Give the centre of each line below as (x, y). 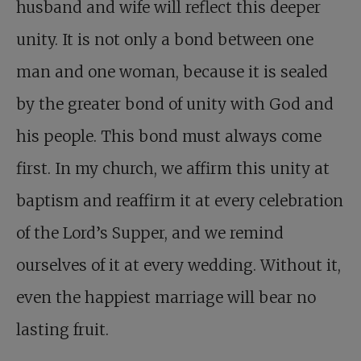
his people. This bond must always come (169, 137)
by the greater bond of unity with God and (175, 104)
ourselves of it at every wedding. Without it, (178, 266)
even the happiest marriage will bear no (166, 298)
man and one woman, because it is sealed (172, 72)
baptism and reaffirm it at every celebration (180, 201)
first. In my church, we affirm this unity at (173, 169)
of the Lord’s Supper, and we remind (150, 233)
